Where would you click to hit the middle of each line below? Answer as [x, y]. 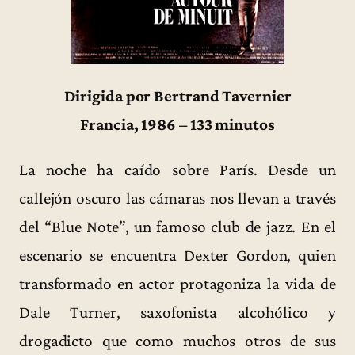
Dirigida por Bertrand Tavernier [177, 95]
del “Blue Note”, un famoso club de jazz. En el [177, 226]
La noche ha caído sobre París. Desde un [177, 169]
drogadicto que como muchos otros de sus [177, 340]
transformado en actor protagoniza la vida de [177, 283]
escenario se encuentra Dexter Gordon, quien [177, 255]
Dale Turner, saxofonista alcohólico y [177, 312]
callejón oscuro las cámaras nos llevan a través [177, 198]
